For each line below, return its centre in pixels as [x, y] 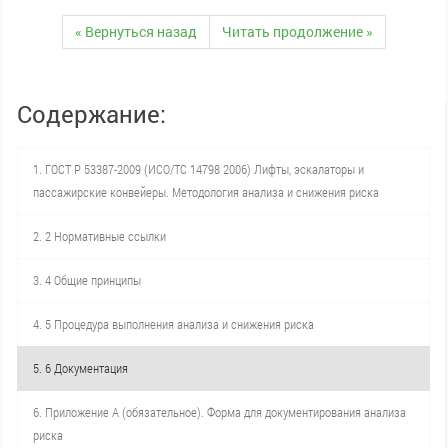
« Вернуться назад [136, 31]
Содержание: [91, 114]
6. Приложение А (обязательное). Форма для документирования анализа [219, 412]
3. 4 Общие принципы [87, 280]
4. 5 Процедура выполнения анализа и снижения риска [173, 324]
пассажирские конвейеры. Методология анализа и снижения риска [206, 192]
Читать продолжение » [297, 31]
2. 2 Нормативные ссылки [99, 236]
